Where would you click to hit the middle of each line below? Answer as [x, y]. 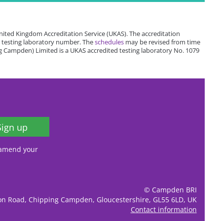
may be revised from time [162, 42]
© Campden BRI [170, 189]
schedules [110, 42]
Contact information [164, 209]
